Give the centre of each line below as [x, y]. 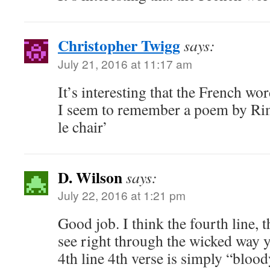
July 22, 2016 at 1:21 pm [122, 195]
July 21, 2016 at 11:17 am [125, 64]
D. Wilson [90, 177]
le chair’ [83, 127]
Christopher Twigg [119, 45]
